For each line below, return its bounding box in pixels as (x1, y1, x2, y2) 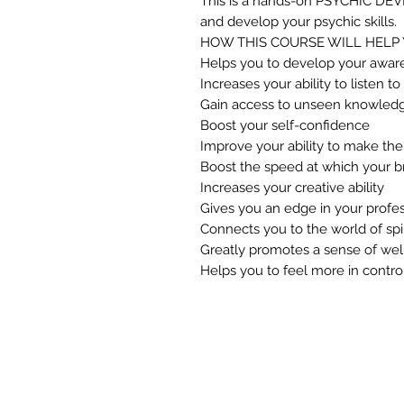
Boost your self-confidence (200, 117, 370, 134)
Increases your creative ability (200, 179, 384, 197)
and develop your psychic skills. (200, 14, 397, 31)
